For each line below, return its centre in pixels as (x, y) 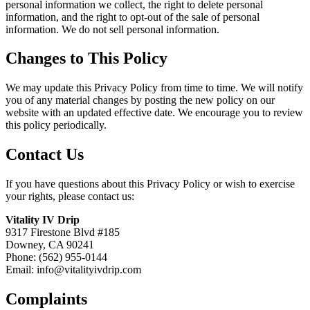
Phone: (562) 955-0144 (56, 257)
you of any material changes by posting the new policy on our (140, 100)
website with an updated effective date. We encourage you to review (154, 113)
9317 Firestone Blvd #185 (63, 232)
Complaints (46, 299)
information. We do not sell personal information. (112, 29)
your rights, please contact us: (70, 197)
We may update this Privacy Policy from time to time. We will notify (154, 88)
